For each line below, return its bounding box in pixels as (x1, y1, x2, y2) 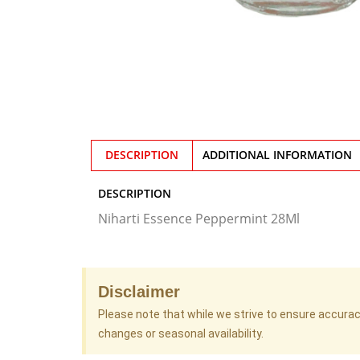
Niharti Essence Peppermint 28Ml (98, 209, 300, 227)
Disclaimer (98, 282, 180, 301)
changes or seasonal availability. (98, 326, 264, 340)
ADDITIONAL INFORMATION (202, 147, 353, 163)
